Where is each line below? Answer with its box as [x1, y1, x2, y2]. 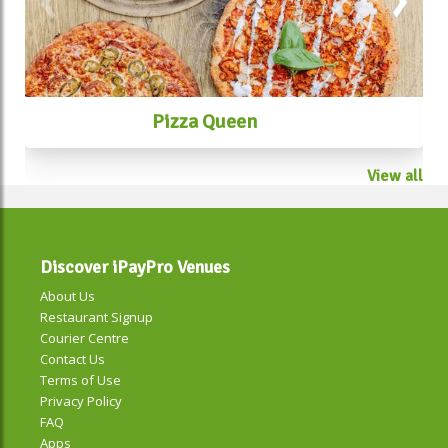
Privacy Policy [40, 392, 122, 411]
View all [367, 166, 423, 187]
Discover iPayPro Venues [40, 256, 230, 279]
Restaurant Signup [40, 308, 153, 327]
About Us [40, 287, 95, 306]
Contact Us [40, 350, 105, 369]
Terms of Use [40, 371, 121, 390]
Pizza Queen [151, 109, 257, 135]
